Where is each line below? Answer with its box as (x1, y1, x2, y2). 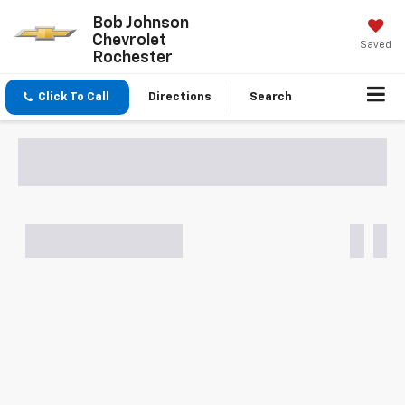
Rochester (91, 49, 173, 66)
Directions (148, 91, 212, 103)
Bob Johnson (91, 14, 189, 32)
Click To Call (38, 91, 109, 103)
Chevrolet (91, 32, 166, 49)
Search (250, 91, 292, 103)
